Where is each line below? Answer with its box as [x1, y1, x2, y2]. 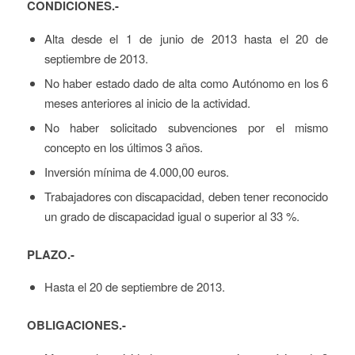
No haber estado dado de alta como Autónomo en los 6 [44, 74, 329, 91]
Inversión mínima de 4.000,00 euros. [44, 162, 229, 180]
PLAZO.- [26, 245, 74, 263]
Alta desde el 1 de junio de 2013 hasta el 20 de [44, 29, 329, 47]
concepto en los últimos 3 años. [44, 138, 203, 155]
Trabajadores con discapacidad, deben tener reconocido [44, 187, 329, 204]
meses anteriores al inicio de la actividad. [44, 94, 250, 111]
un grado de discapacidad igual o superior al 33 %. [44, 207, 300, 224]
